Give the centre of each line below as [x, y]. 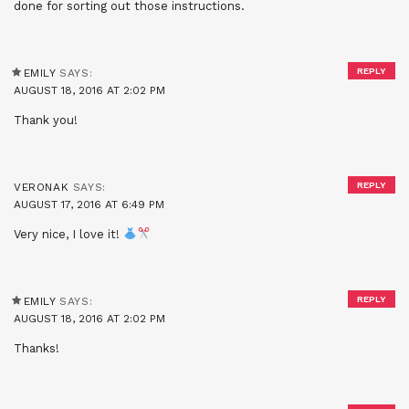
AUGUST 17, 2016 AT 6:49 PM [89, 204]
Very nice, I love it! [68, 234]
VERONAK [42, 187]
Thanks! [37, 348]
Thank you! [46, 120]
